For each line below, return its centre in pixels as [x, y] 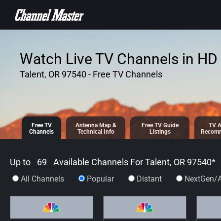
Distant [149, 179]
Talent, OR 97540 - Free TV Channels [91, 74]
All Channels [42, 179]
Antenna [87, 125]
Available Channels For [98, 162]
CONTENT [30, 14]
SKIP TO [27, 5]
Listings [160, 132]
